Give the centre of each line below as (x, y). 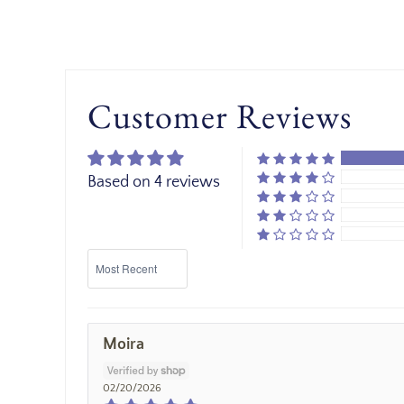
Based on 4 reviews (154, 183)
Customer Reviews (220, 116)
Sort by (105, 257)
